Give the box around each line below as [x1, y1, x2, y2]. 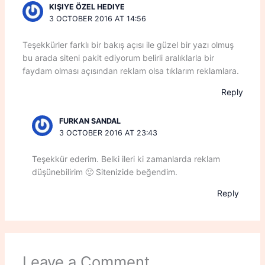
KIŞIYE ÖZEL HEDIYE [49, 2, 125, 12]
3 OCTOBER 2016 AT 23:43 [59, 128, 157, 138]
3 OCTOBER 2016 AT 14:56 [49, 14, 147, 24]
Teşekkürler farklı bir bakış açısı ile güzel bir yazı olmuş [22, 40, 234, 50]
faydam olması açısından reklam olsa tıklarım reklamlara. [22, 66, 239, 76]
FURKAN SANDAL [59, 117, 121, 126]
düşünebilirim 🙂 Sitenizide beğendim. [31, 167, 177, 177]
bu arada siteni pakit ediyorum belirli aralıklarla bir [22, 53, 214, 63]
